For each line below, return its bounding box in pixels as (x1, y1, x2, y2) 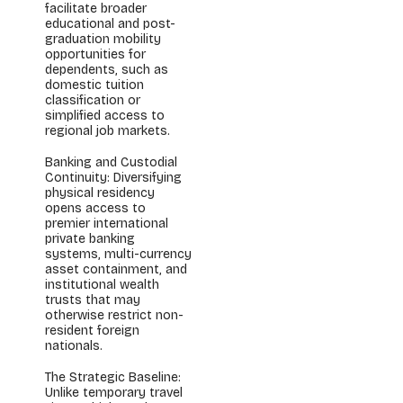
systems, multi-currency (45, 246, 192, 262)
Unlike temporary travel (45, 385, 183, 400)
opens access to (45, 201, 146, 216)
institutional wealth (45, 277, 159, 292)
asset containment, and (45, 262, 187, 277)
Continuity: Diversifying (45, 170, 182, 185)
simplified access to (45, 108, 165, 123)
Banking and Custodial (45, 155, 177, 170)
